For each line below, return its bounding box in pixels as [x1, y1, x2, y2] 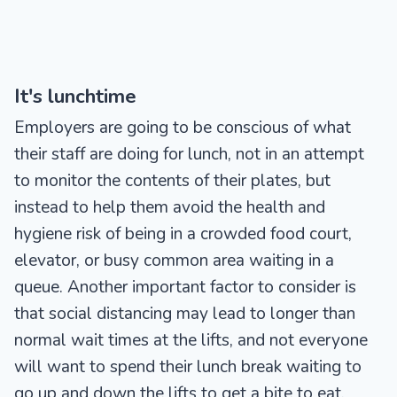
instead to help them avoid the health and [14, 196, 325, 220]
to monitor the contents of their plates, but [14, 169, 331, 193]
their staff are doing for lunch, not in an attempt [14, 143, 364, 167]
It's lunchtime [14, 82, 136, 111]
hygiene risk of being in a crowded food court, [14, 222, 352, 246]
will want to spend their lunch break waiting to [14, 355, 362, 379]
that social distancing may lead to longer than [14, 302, 355, 326]
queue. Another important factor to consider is [14, 276, 356, 300]
